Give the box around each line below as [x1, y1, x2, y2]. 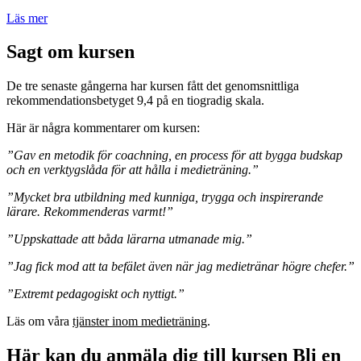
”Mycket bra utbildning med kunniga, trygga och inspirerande [6, 190, 323, 205]
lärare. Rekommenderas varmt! [6, 205, 166, 219]
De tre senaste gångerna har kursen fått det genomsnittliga [6, 79, 299, 93]
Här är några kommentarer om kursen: [6, 121, 200, 135]
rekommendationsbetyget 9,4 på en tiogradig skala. [6, 93, 264, 108]
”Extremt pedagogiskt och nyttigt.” [6, 287, 185, 301]
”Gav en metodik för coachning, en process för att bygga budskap [6, 148, 342, 163]
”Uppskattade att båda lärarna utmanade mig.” [6, 232, 252, 247]
